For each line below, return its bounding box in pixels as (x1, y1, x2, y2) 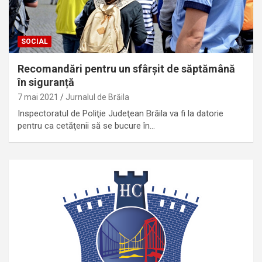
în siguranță (18, 75, 74, 88)
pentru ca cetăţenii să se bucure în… (18, 120, 155, 131)
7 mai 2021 (18, 92, 58, 102)
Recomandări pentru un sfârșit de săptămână (18, 62, 235, 75)
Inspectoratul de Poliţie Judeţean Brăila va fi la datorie (18, 108, 223, 119)
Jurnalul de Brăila (65, 92, 129, 102)
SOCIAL (21, 37, 48, 46)
